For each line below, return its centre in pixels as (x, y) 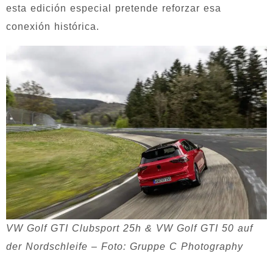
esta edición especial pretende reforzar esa (114, 8)
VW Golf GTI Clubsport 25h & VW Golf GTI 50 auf (129, 228)
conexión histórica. (53, 26)
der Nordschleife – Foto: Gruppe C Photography (125, 246)
